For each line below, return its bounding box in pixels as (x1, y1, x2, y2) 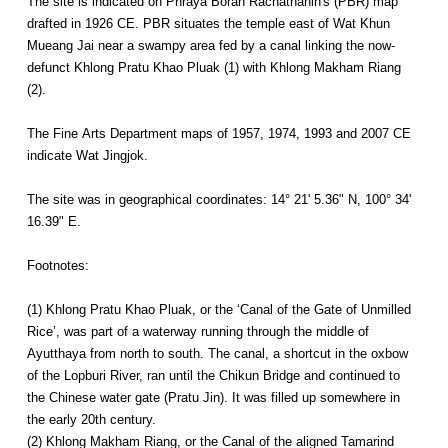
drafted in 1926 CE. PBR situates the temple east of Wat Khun (26, 16, 390, 31)
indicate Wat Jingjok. (26, 148, 152, 163)
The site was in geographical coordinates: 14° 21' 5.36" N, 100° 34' (26, 192, 411, 207)
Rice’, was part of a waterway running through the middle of (26, 324, 369, 339)
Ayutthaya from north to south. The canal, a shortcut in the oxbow (26, 346, 408, 361)
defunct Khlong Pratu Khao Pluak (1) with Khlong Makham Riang (26, 60, 401, 75)
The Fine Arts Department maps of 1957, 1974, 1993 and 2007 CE (26, 126, 411, 141)
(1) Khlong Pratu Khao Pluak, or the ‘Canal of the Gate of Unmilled (26, 302, 411, 317)
